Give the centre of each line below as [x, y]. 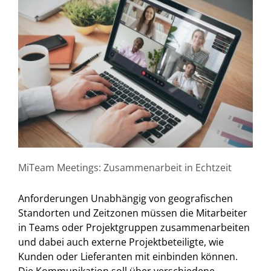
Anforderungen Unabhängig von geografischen [126, 198]
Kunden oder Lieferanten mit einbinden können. [128, 256]
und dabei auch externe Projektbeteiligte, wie [121, 242]
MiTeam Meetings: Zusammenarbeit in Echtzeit [125, 167]
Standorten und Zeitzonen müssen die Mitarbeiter [133, 213]
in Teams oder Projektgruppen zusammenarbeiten [134, 227]
